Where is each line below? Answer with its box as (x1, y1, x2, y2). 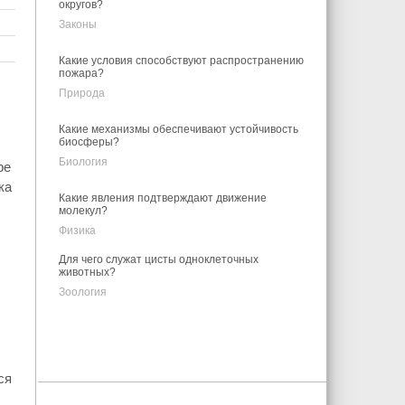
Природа (58, 87, 105, 99)
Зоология (58, 286, 107, 298)
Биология (58, 155, 108, 168)
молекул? (58, 204, 108, 217)
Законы (58, 18, 97, 31)
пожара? (58, 67, 104, 80)
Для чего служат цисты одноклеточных (58, 253, 259, 266)
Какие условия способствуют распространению (58, 54, 304, 67)
